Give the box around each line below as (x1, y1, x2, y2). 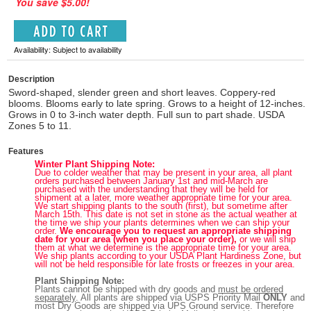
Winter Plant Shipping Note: (35, 159, 155, 169)
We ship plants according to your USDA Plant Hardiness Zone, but (35, 251, 301, 261)
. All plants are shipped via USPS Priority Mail (76, 292, 263, 303)
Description (8, 74, 54, 84)
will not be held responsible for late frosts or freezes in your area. (35, 259, 295, 269)
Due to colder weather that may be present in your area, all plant (35, 167, 292, 178)
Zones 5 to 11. (8, 120, 72, 131)
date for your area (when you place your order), (35, 234, 237, 244)
